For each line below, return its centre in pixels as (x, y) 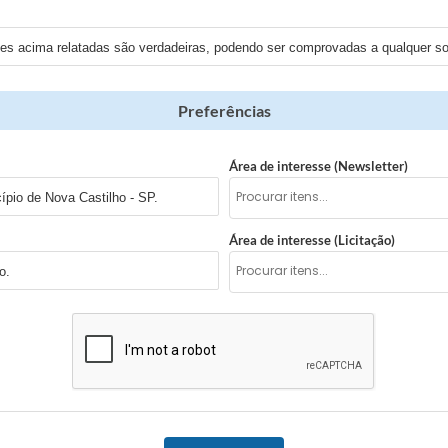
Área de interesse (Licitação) (312, 240)
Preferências (224, 111)
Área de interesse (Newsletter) (318, 166)
